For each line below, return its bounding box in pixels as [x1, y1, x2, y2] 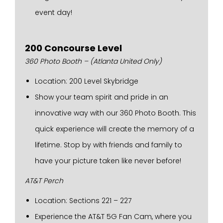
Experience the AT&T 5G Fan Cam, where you [35, 212, 192, 222]
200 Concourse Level [25, 42, 122, 54]
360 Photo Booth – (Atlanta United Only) [25, 56, 162, 66]
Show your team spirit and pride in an [35, 92, 168, 102]
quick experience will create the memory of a [35, 124, 194, 134]
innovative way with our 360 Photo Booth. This [35, 108, 196, 118]
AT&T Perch [25, 176, 63, 186]
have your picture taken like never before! [35, 156, 181, 166]
